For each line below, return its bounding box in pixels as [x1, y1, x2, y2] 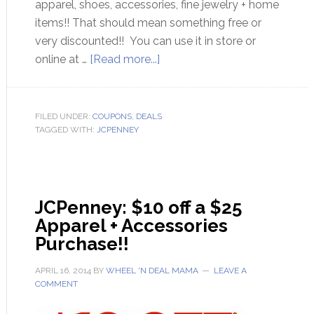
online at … [34, 53, 90, 66]
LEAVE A [213, 266, 247, 275]
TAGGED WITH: [34, 125, 97, 135]
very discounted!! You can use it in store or [34, 34, 256, 48]
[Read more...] [89, 53, 160, 66]
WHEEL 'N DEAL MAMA [105, 266, 198, 275]
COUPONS [92, 111, 132, 121]
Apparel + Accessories [34, 215, 228, 236]
